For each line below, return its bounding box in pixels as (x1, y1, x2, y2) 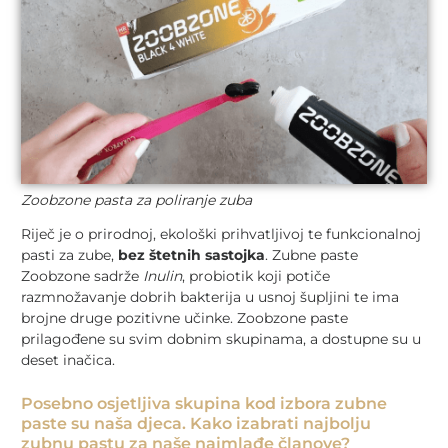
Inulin (143, 267, 182, 286)
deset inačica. (21, 351, 123, 370)
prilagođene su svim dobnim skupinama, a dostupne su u (21, 330, 421, 349)
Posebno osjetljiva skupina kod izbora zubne (21, 394, 387, 414)
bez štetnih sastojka (118, 246, 265, 265)
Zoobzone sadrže (21, 267, 143, 286)
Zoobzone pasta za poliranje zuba (21, 191, 252, 210)
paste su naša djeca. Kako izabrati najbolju (21, 414, 371, 434)
